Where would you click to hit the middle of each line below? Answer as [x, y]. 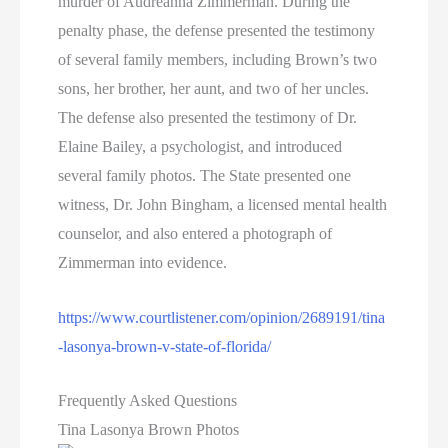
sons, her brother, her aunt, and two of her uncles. [214, 88]
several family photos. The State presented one [205, 175]
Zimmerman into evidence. [143, 262]
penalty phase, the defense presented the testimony [217, 30]
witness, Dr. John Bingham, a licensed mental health [223, 204]
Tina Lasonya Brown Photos [149, 430]
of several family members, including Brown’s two [218, 59]
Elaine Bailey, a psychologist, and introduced [200, 146]
